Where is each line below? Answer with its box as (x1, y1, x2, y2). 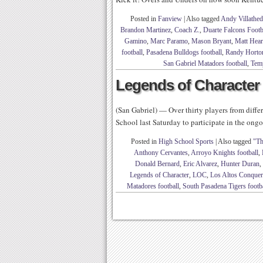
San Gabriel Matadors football (163, 59, 247, 68)
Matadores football (127, 182, 179, 190)
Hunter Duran (221, 160, 259, 168)
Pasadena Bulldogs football (146, 48, 222, 56)
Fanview (158, 15, 182, 23)
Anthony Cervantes (134, 149, 188, 157)
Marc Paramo (150, 37, 188, 45)
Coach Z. (174, 26, 200, 34)
